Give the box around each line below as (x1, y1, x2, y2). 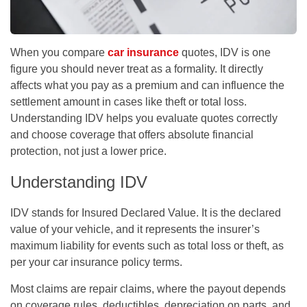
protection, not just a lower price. (10, 145, 167, 157)
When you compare (10, 46, 108, 58)
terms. (150, 256, 182, 268)
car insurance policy (53, 256, 150, 268)
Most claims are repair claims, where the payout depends (10, 282, 286, 295)
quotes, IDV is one (179, 46, 271, 58)
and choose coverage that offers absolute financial (10, 128, 254, 140)
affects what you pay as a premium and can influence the (10, 79, 284, 91)
